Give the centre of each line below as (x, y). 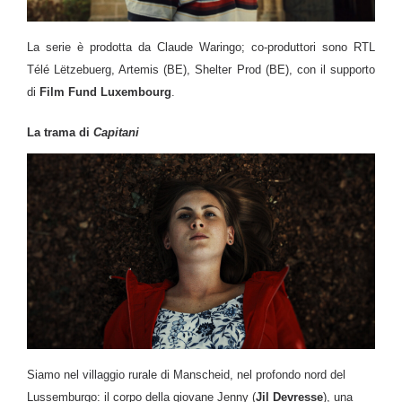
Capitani (116, 132)
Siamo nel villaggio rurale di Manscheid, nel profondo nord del (186, 374)
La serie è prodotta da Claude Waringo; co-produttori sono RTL (201, 47)
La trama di (60, 132)
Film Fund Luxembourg (105, 92)
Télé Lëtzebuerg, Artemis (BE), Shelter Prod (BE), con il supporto (201, 69)
